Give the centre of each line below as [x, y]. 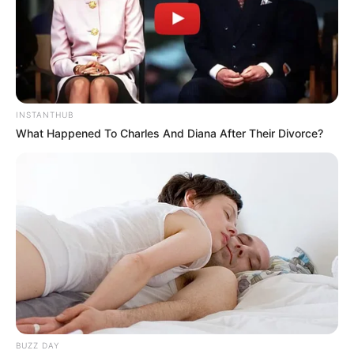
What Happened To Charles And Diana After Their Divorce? [169, 134]
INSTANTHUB [45, 115]
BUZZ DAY [38, 345]
